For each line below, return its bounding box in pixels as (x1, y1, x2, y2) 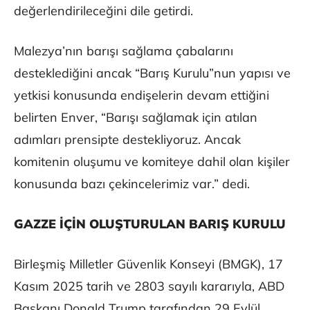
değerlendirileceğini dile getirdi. (14, 3, 193, 19)
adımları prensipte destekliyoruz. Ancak (14, 131, 241, 148)
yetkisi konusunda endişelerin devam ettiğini (14, 87, 269, 104)
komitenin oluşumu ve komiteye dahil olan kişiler (14, 154, 290, 170)
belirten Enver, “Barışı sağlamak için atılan (14, 109, 257, 126)
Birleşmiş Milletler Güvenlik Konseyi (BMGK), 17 (14, 256, 283, 273)
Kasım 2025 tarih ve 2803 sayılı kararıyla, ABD (14, 278, 284, 295)
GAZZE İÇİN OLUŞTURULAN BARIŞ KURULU (14, 216, 286, 232)
